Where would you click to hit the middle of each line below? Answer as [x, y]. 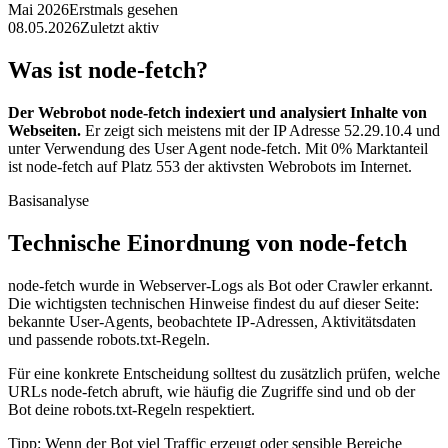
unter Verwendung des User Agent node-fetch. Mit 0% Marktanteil [218, 148]
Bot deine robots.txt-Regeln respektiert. [131, 409]
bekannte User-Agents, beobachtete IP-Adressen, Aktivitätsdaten [212, 321]
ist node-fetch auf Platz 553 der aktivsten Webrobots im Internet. [210, 166]
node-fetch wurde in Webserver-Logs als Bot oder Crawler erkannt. [220, 285]
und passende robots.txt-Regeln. [109, 339]
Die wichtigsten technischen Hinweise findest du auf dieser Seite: [213, 303]
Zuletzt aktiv [119, 27]
